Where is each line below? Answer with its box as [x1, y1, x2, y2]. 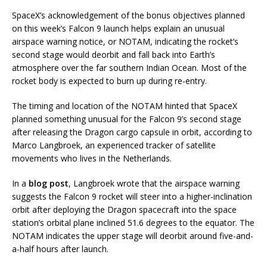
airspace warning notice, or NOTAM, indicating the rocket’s [12, 35, 238, 47]
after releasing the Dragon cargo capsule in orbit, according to [12, 126, 252, 138]
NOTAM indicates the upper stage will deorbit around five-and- [12, 229, 253, 241]
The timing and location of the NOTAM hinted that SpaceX [12, 100, 237, 111]
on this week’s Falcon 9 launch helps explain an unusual [12, 22, 225, 34]
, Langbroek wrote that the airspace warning [69, 177, 240, 189]
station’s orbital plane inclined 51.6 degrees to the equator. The [12, 216, 254, 228]
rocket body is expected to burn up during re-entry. [12, 74, 207, 86]
